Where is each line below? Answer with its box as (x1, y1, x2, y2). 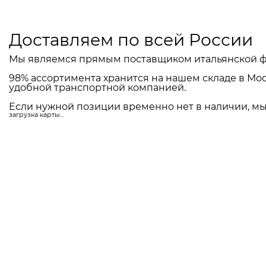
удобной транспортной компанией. (9, 82, 186, 94)
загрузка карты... (9, 110, 64, 119)
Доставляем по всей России (9, 30, 253, 50)
